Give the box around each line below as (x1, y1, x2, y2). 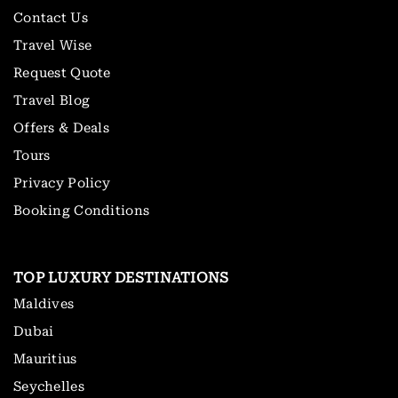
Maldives (13, 296, 75, 313)
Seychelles (13, 378, 84, 395)
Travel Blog (13, 92, 91, 109)
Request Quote (13, 65, 111, 82)
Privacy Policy (13, 175, 110, 192)
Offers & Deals (13, 120, 109, 137)
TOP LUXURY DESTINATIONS (13, 269, 229, 287)
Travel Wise (13, 37, 92, 54)
